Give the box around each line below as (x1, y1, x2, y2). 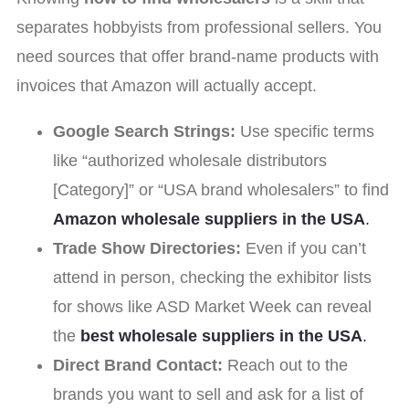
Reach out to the (223, 356, 348, 375)
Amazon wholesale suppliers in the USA (53, 210, 365, 229)
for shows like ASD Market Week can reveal (53, 298, 372, 317)
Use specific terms (236, 122, 374, 142)
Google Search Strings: (53, 122, 236, 142)
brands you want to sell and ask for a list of (53, 385, 363, 404)
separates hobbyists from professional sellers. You (16, 18, 382, 37)
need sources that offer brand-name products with (16, 47, 379, 67)
